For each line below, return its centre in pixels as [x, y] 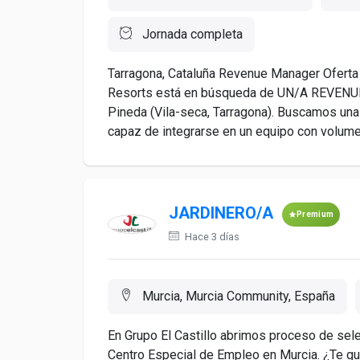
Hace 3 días [211, 237]
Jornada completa [191, 34]
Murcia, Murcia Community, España [237, 296]
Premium [315, 214]
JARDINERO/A [221, 213]
